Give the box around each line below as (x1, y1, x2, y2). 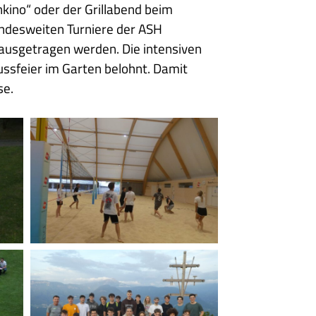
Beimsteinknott (30, 268, 119, 289)
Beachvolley (30, 116, 98, 138)
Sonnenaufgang (30, 248, 119, 269)
